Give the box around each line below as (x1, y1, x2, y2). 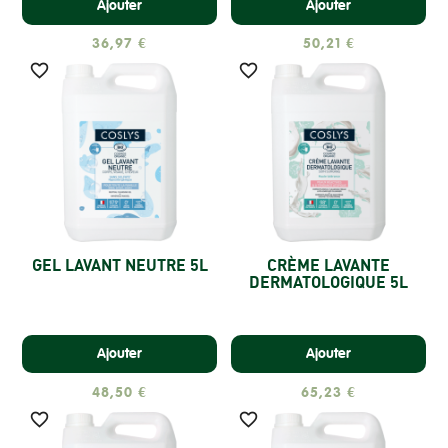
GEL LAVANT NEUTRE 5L (31, 255, 208, 276)
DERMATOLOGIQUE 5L (249, 272, 408, 293)
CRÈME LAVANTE (267, 255, 390, 276)
